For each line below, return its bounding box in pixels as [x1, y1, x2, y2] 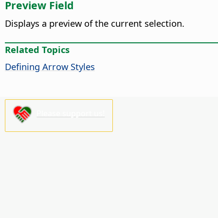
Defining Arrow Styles [5, 60, 95, 73]
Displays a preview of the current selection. [5, 17, 184, 30]
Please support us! [36, 108, 105, 119]
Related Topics [5, 43, 70, 56]
